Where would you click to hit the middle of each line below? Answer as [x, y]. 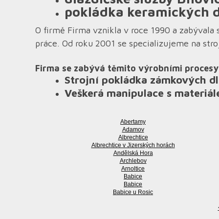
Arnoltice [133, 169]
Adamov [133, 130]
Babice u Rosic [133, 192]
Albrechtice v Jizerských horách [133, 145]
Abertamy [133, 122]
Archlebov [133, 161]
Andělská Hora [133, 153]
